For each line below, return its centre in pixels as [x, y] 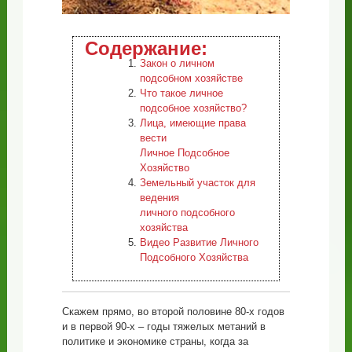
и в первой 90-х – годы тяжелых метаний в [163, 326]
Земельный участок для [197, 182]
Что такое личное [181, 93]
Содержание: [146, 48]
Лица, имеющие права [192, 123]
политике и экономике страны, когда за [155, 341]
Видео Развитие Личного [199, 242]
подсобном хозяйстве [191, 78]
